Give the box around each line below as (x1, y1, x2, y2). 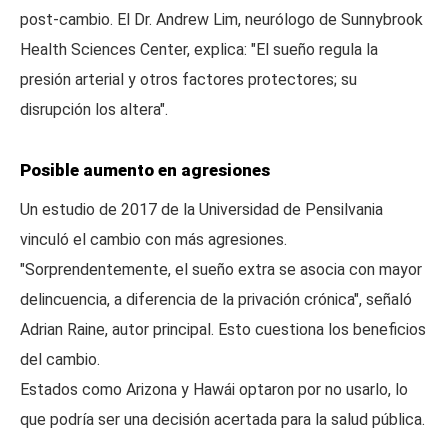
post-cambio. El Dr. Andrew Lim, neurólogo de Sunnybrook (20, 10, 423, 29)
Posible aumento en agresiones (20, 160, 270, 180)
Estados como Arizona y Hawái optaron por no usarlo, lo (20, 380, 408, 399)
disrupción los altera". (20, 100, 168, 119)
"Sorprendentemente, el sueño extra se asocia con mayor (20, 260, 422, 279)
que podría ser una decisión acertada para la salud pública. (20, 410, 425, 429)
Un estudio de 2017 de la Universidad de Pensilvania (20, 200, 383, 219)
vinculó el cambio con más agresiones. (20, 230, 287, 249)
